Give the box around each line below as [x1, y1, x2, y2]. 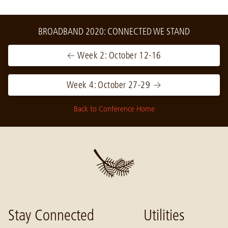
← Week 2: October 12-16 [67, 50, 161, 61]
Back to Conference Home [73, 104, 155, 113]
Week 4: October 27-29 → [66, 79, 162, 91]
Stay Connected [8, 206, 94, 224]
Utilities [144, 206, 185, 224]
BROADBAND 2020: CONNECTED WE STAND [38, 26, 190, 37]
